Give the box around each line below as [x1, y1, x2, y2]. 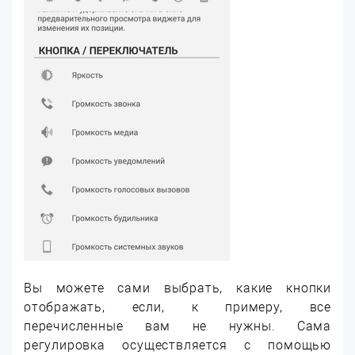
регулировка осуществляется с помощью [24, 338, 331, 353]
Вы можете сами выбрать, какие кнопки [24, 281, 331, 296]
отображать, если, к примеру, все [24, 300, 331, 315]
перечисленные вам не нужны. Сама [24, 319, 331, 334]
